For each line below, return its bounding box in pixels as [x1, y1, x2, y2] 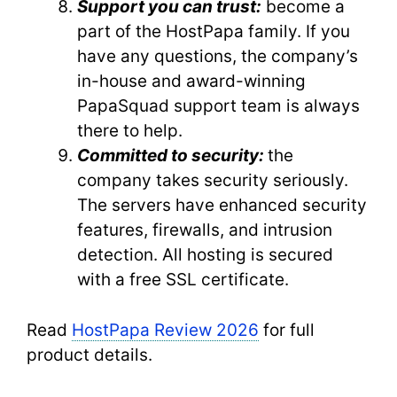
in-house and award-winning [77, 71, 306, 91]
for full [259, 319, 315, 340]
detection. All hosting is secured [77, 245, 333, 265]
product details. [27, 344, 152, 365]
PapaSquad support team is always [77, 96, 360, 116]
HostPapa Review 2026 [72, 319, 259, 340]
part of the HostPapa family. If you [77, 21, 350, 42]
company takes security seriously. [77, 170, 348, 191]
